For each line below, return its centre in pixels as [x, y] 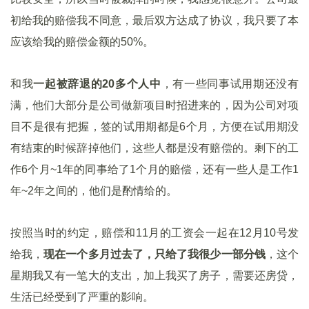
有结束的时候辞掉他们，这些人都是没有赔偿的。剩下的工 [154, 148]
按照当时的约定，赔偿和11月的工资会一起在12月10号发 [154, 233]
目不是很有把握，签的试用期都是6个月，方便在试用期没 [154, 127]
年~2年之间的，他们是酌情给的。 [94, 191]
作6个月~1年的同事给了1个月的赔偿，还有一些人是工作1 [154, 169]
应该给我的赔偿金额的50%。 [82, 42]
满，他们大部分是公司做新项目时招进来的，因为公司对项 [154, 105]
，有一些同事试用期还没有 [230, 84]
